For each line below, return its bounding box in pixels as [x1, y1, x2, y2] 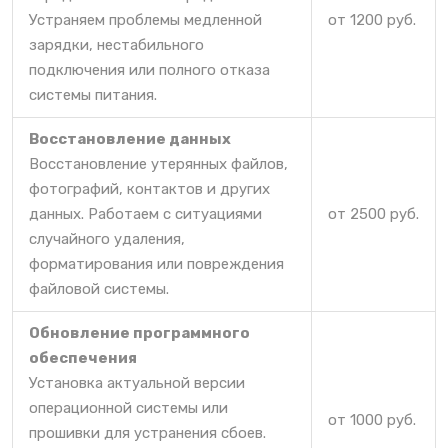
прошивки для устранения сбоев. [29, 424, 266, 443]
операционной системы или [29, 399, 228, 418]
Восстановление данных [29, 130, 231, 149]
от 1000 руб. [328, 411, 416, 430]
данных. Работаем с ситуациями [29, 205, 262, 224]
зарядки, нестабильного [29, 36, 204, 55]
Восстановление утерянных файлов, [29, 155, 288, 174]
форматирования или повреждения [29, 255, 284, 274]
